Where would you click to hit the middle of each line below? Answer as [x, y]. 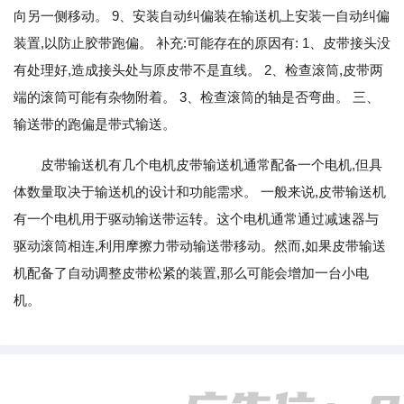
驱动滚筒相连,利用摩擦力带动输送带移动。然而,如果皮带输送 [200, 246]
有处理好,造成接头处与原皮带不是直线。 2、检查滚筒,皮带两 [198, 70]
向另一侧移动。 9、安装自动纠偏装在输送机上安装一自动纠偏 [202, 16]
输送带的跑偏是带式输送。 [95, 124]
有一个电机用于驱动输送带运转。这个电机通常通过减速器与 [196, 219]
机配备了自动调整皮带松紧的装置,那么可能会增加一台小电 [191, 273]
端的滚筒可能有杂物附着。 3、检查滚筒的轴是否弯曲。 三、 [197, 97]
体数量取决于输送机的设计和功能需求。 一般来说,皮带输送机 [200, 192]
